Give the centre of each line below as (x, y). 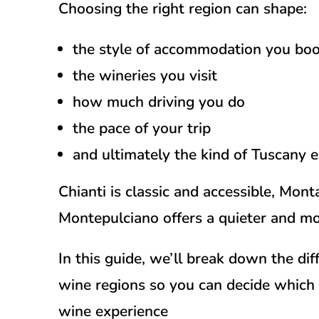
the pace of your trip (142, 128)
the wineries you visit (145, 75)
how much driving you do (159, 101)
